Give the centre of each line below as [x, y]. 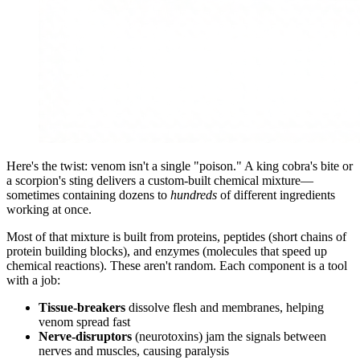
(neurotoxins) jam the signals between [229, 337]
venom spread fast [84, 322]
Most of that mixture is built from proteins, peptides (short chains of [176, 237]
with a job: [33, 280]
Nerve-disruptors [85, 337]
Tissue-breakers [82, 308]
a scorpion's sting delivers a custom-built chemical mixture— [160, 181]
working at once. [49, 210]
